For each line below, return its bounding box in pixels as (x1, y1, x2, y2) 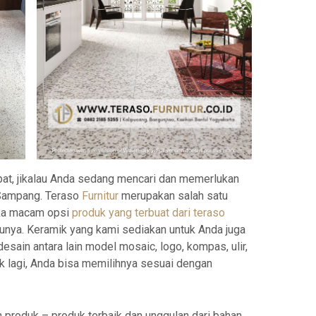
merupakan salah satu (118, 189, 228, 203)
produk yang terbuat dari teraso (71, 206, 225, 220)
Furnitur (81, 189, 119, 203)
